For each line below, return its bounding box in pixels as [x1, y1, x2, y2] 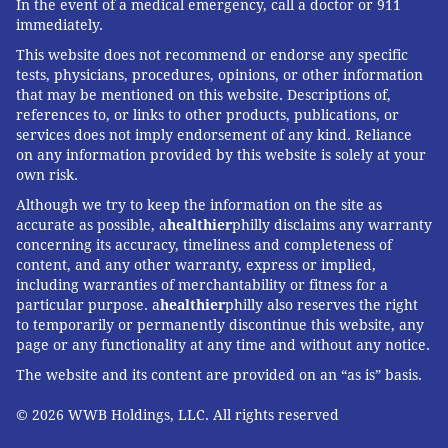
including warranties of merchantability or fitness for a [16, 277, 388, 294]
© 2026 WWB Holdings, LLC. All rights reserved [16, 407, 339, 424]
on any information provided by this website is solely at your [16, 147, 426, 164]
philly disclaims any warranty [232, 217, 432, 234]
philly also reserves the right [225, 297, 418, 314]
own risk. [16, 167, 78, 184]
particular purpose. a [16, 297, 160, 314]
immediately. [16, 17, 103, 34]
